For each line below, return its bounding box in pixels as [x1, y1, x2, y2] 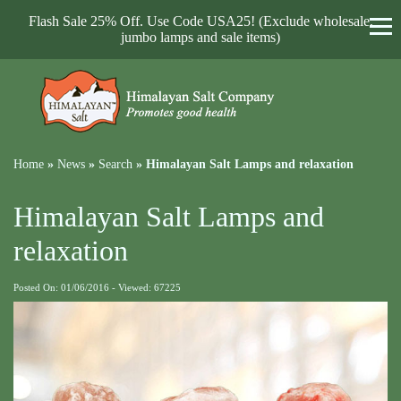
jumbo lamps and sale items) [121, 30, 280, 45]
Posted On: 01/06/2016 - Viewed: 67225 [13, 282, 181, 293]
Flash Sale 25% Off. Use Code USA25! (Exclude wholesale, [28, 13, 373, 29]
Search [98, 158, 132, 171]
